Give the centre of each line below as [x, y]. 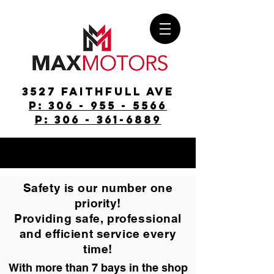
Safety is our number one [98, 188]
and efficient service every [98, 234]
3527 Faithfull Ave [98, 91]
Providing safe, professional [98, 218]
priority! [98, 203]
